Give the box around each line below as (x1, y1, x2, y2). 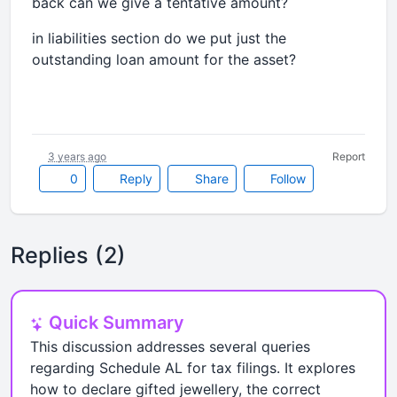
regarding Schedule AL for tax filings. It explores (30, 359, 355, 377)
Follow (267, 171, 306, 186)
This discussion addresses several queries (30, 338, 310, 355)
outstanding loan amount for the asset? (32, 51, 296, 68)
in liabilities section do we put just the (32, 29, 286, 47)
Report (332, 150, 365, 163)
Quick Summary (44, 312, 184, 333)
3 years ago (48, 150, 106, 163)
